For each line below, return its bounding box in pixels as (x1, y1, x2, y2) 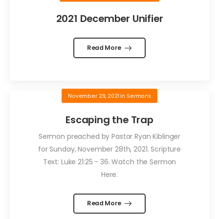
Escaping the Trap (66, 113, 153, 127)
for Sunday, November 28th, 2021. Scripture (38, 144, 181, 154)
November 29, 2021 (67, 92, 119, 100)
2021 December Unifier (56, 12, 163, 26)
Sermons (127, 92, 152, 100)
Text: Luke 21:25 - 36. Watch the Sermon (43, 156, 176, 167)
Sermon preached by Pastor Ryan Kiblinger (38, 131, 181, 141)
